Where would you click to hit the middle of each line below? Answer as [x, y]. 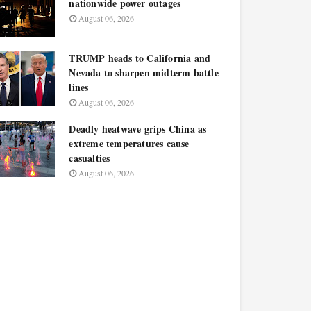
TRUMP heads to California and [140, 58]
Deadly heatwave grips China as [138, 129]
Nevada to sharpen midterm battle [144, 73]
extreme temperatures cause [129, 143]
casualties [90, 158]
